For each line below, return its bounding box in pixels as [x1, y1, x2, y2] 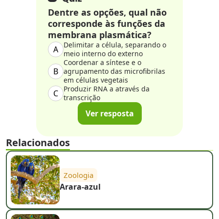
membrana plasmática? [48, 28, 152, 41]
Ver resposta [85, 108, 134, 119]
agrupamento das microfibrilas [64, 66, 165, 76]
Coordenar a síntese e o [64, 57, 141, 67]
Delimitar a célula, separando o [64, 40, 166, 49]
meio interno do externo [64, 48, 143, 58]
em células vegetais [64, 75, 128, 85]
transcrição [64, 92, 100, 102]
